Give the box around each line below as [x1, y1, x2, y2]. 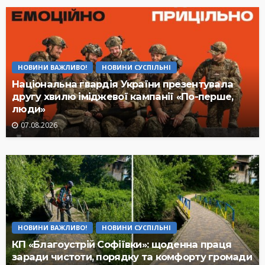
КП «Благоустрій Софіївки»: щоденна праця [12, 238, 232, 250]
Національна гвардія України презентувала [12, 77, 234, 90]
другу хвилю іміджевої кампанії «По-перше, [12, 90, 234, 102]
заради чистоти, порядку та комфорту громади [12, 250, 253, 263]
